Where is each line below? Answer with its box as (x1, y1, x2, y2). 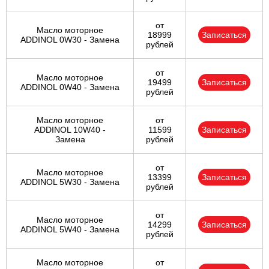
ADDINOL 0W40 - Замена (20, 82, 119, 92)
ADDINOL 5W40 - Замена (20, 225, 119, 235)
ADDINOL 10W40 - (34, 125, 106, 135)
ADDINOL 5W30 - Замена (20, 177, 119, 187)
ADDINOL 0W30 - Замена (20, 35, 119, 45)
